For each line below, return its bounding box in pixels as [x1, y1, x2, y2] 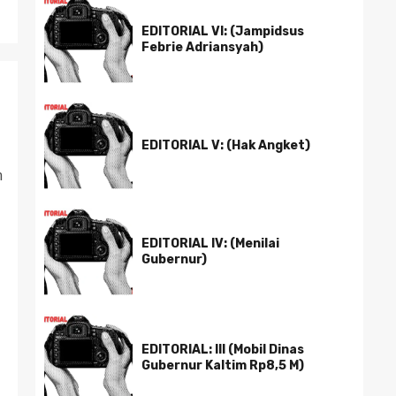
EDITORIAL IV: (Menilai [141, 236, 279, 251]
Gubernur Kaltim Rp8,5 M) [141, 358, 304, 373]
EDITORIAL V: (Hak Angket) [141, 138, 310, 153]
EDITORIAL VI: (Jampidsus [141, 24, 304, 39]
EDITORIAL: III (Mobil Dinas [141, 342, 304, 357]
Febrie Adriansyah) [141, 40, 263, 55]
